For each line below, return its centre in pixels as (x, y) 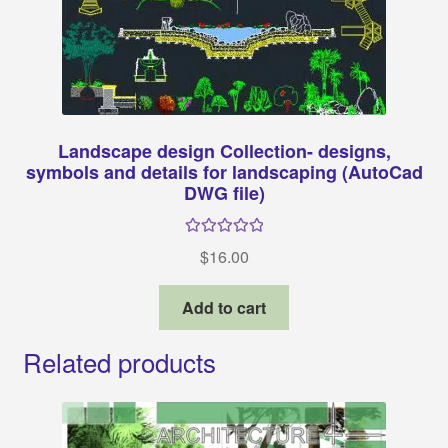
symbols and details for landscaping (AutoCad (224, 171)
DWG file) (224, 192)
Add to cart (224, 307)
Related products (119, 361)
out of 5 (224, 267)
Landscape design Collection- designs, (224, 150)
